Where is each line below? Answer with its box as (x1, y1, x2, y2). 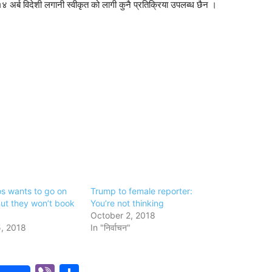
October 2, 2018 (90, 209, 156, 220)
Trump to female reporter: (90, 185, 193, 196)
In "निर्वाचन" (90, 222, 131, 233)
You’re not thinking (90, 197, 165, 208)
